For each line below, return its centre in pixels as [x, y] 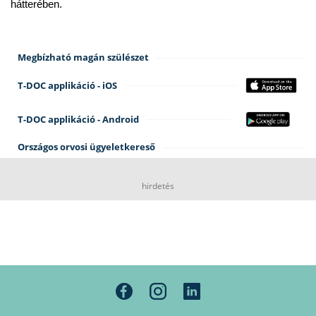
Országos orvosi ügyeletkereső [86, 147]
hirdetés [158, 186]
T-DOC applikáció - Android [78, 119]
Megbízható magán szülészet [83, 57]
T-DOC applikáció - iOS [67, 85]
